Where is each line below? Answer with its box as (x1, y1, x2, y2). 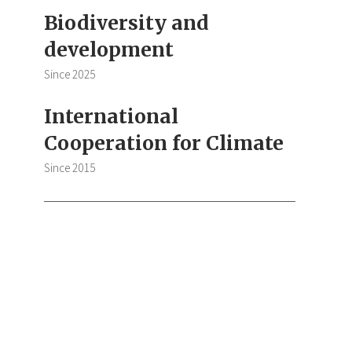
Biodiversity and (44, 11, 209, 36)
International (44, 104, 178, 130)
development (44, 38, 174, 63)
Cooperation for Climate (44, 131, 284, 156)
